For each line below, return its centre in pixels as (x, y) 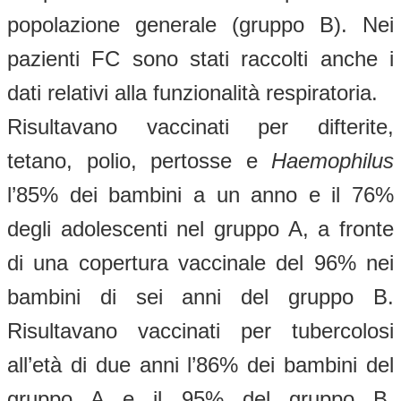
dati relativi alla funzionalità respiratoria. (192, 92)
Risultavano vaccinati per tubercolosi (200, 330)
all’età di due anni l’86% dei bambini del (200, 364)
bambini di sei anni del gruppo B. (200, 296)
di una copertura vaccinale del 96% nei (200, 262)
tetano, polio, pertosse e (139, 160)
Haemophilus (333, 160)
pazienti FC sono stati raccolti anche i (200, 58)
